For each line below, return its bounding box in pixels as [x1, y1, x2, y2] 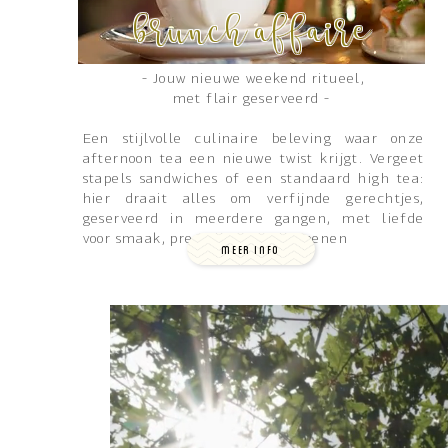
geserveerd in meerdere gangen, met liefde [82, 212, 425, 228]
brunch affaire [134, 10, 372, 56]
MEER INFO [221, 240, 280, 259]
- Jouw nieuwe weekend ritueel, [142, 72, 366, 88]
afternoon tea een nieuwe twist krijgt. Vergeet [82, 152, 425, 168]
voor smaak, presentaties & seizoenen [82, 232, 349, 248]
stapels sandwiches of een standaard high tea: [82, 172, 425, 188]
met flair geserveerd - [172, 92, 335, 108]
